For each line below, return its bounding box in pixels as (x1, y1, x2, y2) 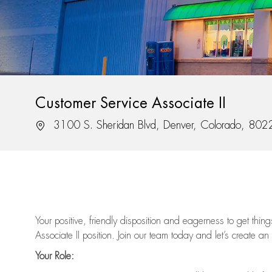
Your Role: (35, 251, 74, 262)
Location (35, 119, 68, 131)
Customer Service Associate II (35, 96, 226, 111)
